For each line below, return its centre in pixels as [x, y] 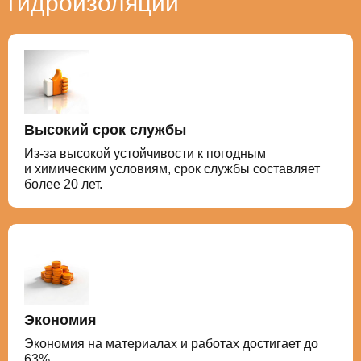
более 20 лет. [63, 185]
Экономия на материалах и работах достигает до [171, 344]
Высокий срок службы [105, 130]
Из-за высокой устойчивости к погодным [145, 154]
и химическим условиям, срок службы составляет [172, 169]
